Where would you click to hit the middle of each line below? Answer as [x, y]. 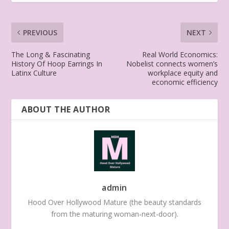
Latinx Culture [34, 73]
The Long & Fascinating [51, 54]
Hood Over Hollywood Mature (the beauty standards [114, 202]
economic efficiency [185, 82]
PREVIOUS [40, 32]
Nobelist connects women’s [172, 63]
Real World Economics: [180, 54]
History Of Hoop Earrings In [57, 63]
